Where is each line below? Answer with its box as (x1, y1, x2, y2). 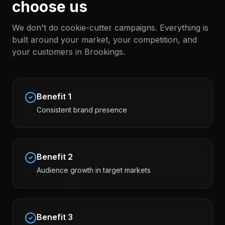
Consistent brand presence (37, 105, 127, 114)
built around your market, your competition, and (12, 35, 197, 45)
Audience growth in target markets (37, 166, 151, 174)
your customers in (12, 47, 84, 57)
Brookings (84, 47, 123, 57)
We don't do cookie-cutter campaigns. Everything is (12, 23, 208, 33)
